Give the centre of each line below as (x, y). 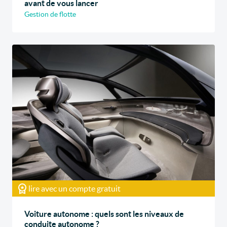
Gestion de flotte (50, 14)
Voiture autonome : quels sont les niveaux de (104, 214)
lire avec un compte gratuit (74, 189)
